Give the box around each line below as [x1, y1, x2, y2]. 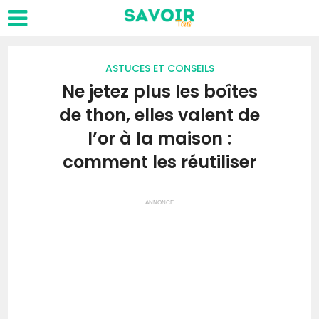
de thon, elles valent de [59, 103, 260, 127]
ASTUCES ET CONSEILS [105, 61, 214, 75]
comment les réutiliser [63, 150, 256, 174]
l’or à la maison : [88, 127, 231, 150]
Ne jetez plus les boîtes [61, 80, 258, 103]
